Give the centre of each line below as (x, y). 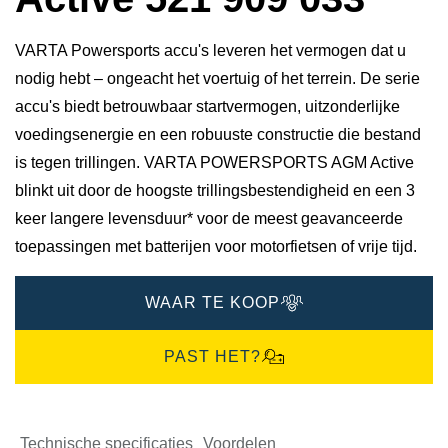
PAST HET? (212, 357)
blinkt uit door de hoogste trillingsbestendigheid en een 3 (215, 191)
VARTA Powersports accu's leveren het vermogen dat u (210, 51)
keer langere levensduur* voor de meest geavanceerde (209, 219)
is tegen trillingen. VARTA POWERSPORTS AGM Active (214, 163)
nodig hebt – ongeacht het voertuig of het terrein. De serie (217, 79)
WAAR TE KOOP (212, 303)
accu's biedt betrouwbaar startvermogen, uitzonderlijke (207, 107)
